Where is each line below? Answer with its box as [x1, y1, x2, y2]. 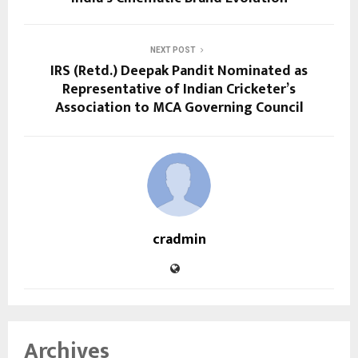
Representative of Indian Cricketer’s [62, 77, 296, 101]
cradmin [152, 227, 206, 252]
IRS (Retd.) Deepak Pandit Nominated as [50, 58, 308, 83]
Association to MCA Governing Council [54, 95, 304, 120]
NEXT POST [149, 45, 196, 54]
